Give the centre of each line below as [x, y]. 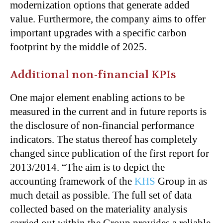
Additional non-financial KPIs [93, 74]
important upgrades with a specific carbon [98, 33]
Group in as [181, 181]
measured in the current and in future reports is [108, 111]
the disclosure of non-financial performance [102, 125]
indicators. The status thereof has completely [104, 139]
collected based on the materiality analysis [99, 209]
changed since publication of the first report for [110, 153]
